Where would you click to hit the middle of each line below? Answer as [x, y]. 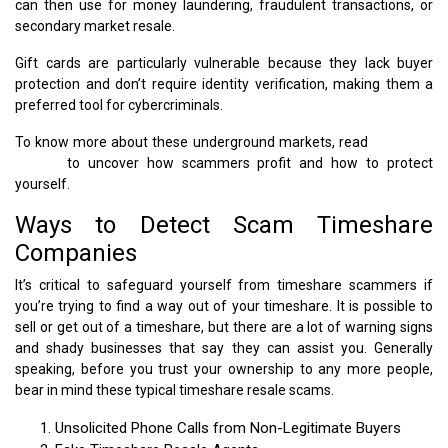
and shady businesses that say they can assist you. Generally [224, 347]
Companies [76, 252]
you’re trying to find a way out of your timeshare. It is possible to [224, 305]
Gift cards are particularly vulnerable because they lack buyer [224, 62]
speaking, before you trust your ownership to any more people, [224, 368]
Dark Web [402, 141]
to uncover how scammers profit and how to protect [246, 162]
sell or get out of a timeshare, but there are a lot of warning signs [224, 326]
